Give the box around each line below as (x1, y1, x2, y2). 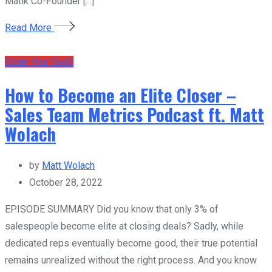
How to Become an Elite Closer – (5, 81, 236, 107)
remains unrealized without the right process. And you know (5, 254, 257, 267)
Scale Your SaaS (5, 56, 73, 68)
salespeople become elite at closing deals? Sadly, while (5, 220, 243, 233)
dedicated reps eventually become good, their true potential (5, 237, 257, 250)
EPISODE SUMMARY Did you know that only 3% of (5, 203, 219, 216)
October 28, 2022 (29, 177, 103, 189)
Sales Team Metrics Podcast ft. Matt (5, 101, 264, 127)
